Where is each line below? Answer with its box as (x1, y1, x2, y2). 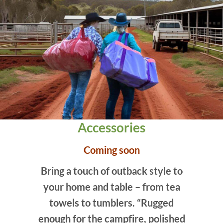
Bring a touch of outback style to (40, 165, 183, 177)
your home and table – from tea (43, 181, 180, 193)
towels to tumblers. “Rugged (49, 197, 174, 209)
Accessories (78, 119, 145, 135)
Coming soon (83, 144, 140, 156)
